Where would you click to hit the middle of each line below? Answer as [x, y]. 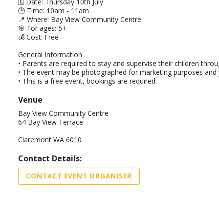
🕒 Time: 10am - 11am [54, 10]
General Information [50, 54]
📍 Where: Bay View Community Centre [80, 19]
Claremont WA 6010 [50, 139]
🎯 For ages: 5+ [42, 28]
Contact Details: [50, 158]
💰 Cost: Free [38, 37]
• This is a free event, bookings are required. [88, 81]
